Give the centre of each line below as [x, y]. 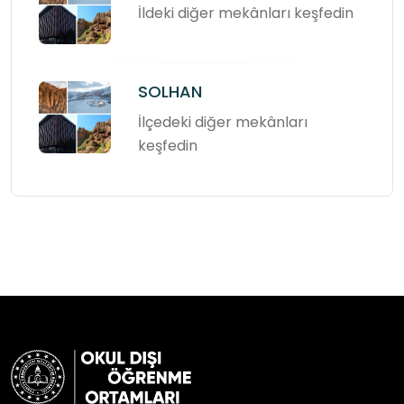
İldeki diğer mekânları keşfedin [246, 13]
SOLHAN [170, 91]
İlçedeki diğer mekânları [223, 122]
